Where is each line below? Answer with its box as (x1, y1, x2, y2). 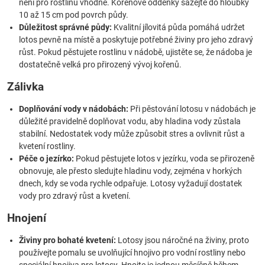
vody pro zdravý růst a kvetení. (19, 191, 131, 201)
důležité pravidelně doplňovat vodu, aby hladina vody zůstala (19, 117, 241, 126)
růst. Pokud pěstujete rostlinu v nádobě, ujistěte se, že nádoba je (19, 47, 252, 57)
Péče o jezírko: (19, 154, 74, 163)
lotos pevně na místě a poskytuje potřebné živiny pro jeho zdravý (19, 35, 253, 44)
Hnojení (7, 211, 46, 225)
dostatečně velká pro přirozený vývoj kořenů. (19, 60, 182, 69)
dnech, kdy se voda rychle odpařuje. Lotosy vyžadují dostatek (19, 179, 242, 188)
